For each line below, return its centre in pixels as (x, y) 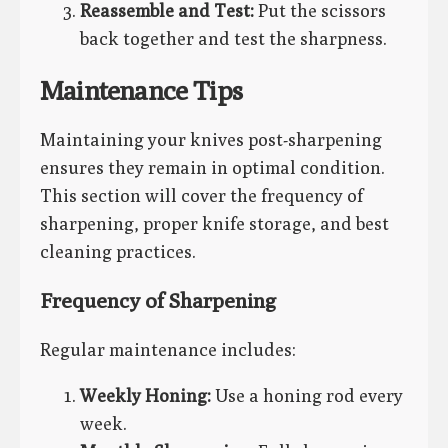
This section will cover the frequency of (201, 195)
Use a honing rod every (307, 396)
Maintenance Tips (141, 89)
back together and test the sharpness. (233, 39)
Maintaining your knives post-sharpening (211, 139)
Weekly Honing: (145, 396)
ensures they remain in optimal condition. (212, 167)
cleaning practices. (118, 251)
